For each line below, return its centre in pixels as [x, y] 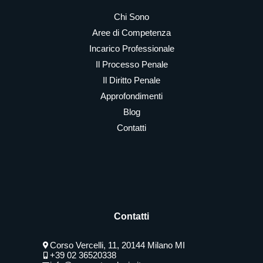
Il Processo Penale [131, 64]
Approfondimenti [131, 96]
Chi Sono [131, 17]
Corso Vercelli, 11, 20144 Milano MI [117, 245]
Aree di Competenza [131, 33]
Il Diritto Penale [131, 80]
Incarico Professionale [131, 48]
